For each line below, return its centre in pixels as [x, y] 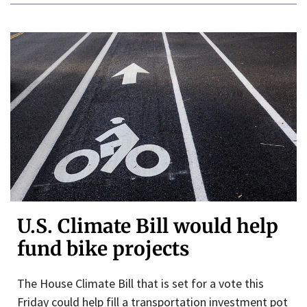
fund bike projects [103, 249]
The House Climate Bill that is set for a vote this [140, 284]
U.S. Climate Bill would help [148, 226]
